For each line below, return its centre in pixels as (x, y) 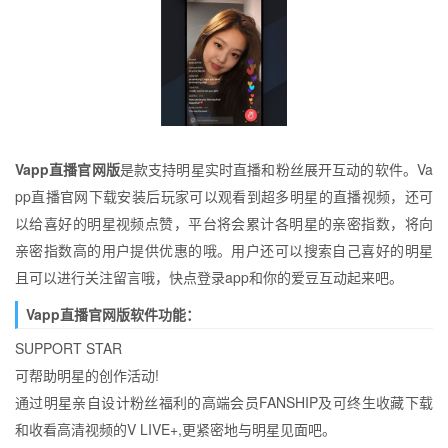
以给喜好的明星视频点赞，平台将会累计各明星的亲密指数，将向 (224, 223)
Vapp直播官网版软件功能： (112, 314)
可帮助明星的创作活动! (87, 375)
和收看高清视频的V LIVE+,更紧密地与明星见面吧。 (175, 429)
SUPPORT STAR (68, 348)
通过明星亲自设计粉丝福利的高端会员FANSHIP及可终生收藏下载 (224, 402)
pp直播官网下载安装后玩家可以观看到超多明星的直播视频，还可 (224, 196)
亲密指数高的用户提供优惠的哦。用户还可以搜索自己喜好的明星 (224, 250)
